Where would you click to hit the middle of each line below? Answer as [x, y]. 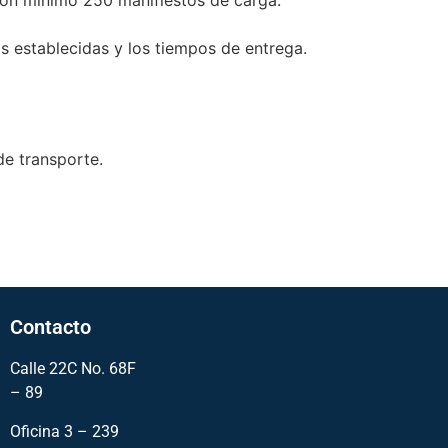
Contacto [50, 327]
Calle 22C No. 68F [72, 369]
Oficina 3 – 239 [64, 431]
